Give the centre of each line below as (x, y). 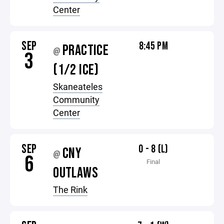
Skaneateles (78, 86)
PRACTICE (86, 50)
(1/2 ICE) (76, 70)
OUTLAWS (75, 173)
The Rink (70, 189)
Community (76, 99)
